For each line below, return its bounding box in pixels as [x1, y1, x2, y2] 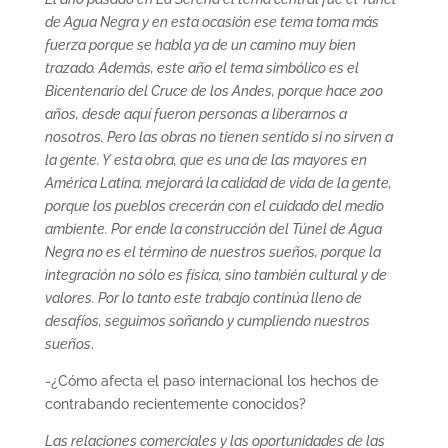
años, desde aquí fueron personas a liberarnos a [44, 105, 347, 122]
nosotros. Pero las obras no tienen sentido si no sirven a [44, 128, 393, 145]
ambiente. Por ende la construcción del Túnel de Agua [44, 220, 382, 237]
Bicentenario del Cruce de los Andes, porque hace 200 [44, 82, 383, 99]
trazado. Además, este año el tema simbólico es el [44, 59, 359, 76]
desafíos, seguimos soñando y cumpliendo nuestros [44, 312, 370, 329]
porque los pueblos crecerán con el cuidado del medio [44, 197, 384, 214]
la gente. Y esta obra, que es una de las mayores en [44, 151, 367, 168]
